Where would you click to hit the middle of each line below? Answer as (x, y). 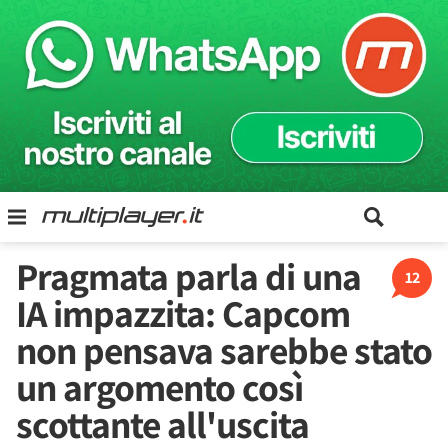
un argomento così (159, 387)
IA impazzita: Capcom (183, 313)
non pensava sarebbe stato (224, 350)
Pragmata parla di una (188, 276)
